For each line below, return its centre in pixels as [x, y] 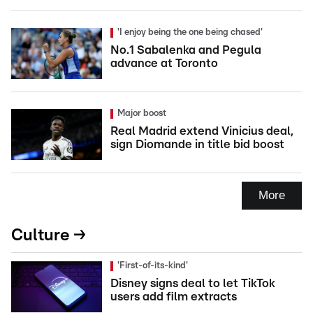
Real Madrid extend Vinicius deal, [202, 131]
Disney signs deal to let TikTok [193, 283]
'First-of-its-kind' [153, 265]
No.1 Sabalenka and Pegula [186, 50]
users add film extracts [174, 296]
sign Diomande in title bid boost [197, 144]
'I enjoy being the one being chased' [190, 32]
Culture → [49, 235]
